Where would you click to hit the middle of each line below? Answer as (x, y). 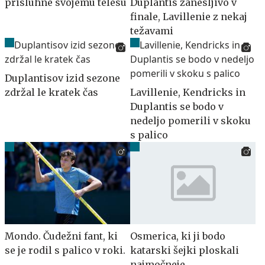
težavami (152, 30)
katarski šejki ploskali (185, 251)
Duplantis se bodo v (177, 106)
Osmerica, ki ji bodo (178, 236)
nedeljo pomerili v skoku (190, 120)
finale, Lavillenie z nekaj (189, 16)
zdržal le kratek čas (51, 92)
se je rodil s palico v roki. (65, 251)
